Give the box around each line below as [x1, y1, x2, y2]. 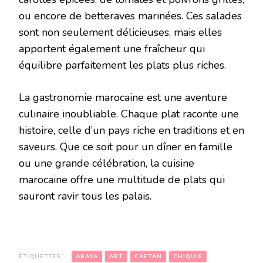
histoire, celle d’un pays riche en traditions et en [19, 123, 244, 138]
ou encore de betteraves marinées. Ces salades [19, 9, 242, 23]
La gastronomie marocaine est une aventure [19, 90, 227, 105]
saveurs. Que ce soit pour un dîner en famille [19, 140, 232, 154]
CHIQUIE [173, 252, 203, 261]
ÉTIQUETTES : [19, 252, 67, 261]
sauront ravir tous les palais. [19, 189, 151, 204]
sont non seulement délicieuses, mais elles [19, 25, 222, 40]
